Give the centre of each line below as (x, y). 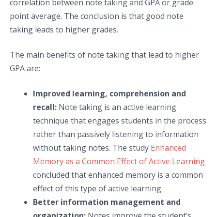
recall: (45, 107)
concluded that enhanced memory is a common (118, 175)
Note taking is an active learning (116, 107)
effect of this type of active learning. (98, 188)
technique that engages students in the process (120, 120)
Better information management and (107, 202)
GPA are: (25, 68)
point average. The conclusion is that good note (97, 16)
